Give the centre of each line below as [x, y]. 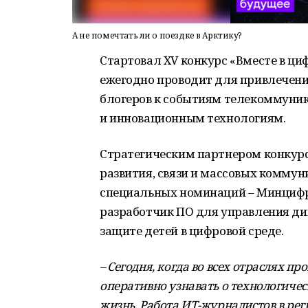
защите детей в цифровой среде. [192, 231]
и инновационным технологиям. [193, 118]
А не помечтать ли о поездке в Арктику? [157, 35]
